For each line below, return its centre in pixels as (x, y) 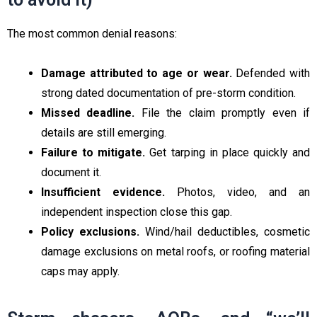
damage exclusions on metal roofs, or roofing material (175, 251)
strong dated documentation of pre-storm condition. (168, 93)
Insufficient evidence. (103, 192)
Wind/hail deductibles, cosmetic (225, 231)
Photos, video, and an (237, 192)
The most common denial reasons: (92, 33)
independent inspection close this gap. (137, 212)
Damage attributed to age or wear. (137, 73)
